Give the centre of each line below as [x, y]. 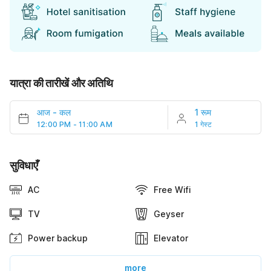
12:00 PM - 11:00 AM [75, 125]
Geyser [169, 214]
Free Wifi [172, 190]
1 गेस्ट [203, 125]
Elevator [171, 238]
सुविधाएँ [24, 166]
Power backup [58, 238]
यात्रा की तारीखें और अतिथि [61, 83]
